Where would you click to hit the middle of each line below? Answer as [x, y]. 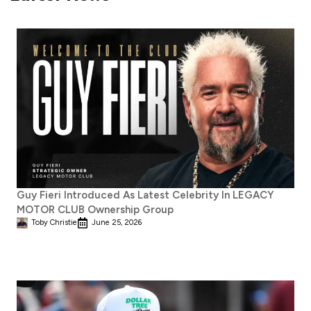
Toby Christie [54, 222]
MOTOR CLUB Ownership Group [95, 209]
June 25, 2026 [117, 222]
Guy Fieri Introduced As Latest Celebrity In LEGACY [145, 195]
